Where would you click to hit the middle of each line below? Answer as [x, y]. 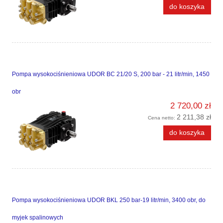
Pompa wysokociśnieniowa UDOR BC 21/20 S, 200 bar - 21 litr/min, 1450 [111, 74]
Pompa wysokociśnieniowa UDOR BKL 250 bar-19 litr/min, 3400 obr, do [109, 200]
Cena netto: [162, 118]
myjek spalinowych [38, 218]
